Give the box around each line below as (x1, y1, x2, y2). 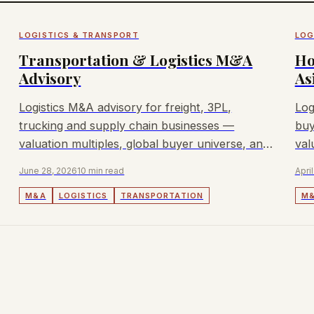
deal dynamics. (19, 154, 97, 169)
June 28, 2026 (19, 165, 78, 176)
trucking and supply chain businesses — (19, 118, 235, 132)
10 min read (77, 165, 125, 176)
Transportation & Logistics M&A (19, 49, 253, 69)
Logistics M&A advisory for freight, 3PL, (19, 100, 232, 114)
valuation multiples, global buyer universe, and (19, 136, 270, 151)
